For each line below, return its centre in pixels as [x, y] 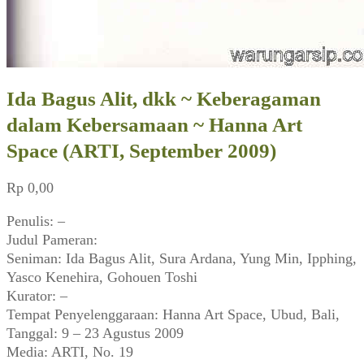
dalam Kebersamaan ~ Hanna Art [154, 124]
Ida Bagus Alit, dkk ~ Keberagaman [164, 98]
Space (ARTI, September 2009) [141, 150]
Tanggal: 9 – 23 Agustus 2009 [95, 333]
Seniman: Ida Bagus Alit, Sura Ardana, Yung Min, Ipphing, [182, 258]
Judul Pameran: [52, 239]
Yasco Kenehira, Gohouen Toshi [102, 277]
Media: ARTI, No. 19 [70, 351]
